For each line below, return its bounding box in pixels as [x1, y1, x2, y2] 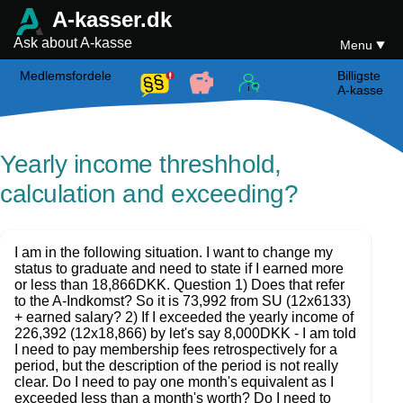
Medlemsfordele [20, 68, 112, 83]
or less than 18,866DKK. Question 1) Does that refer [14, 277, 345, 292]
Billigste [336, 68, 381, 83]
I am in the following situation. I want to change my [14, 245, 333, 260]
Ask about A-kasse [13, 35, 132, 50]
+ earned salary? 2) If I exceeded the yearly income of [14, 309, 354, 325]
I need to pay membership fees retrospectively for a [14, 342, 337, 357]
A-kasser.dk [47, 7, 172, 31]
